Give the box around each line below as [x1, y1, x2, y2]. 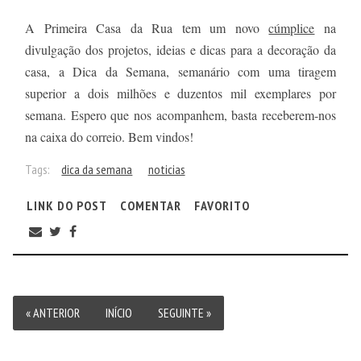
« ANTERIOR [26, 305, 80, 322]
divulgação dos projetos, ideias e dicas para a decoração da [25, 40, 336, 58]
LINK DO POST [26, 197, 107, 214]
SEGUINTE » [158, 305, 211, 322]
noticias [147, 160, 185, 177]
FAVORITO [193, 197, 250, 214]
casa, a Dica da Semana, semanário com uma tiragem [25, 62, 336, 80]
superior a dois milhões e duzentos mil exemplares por [25, 84, 336, 102]
